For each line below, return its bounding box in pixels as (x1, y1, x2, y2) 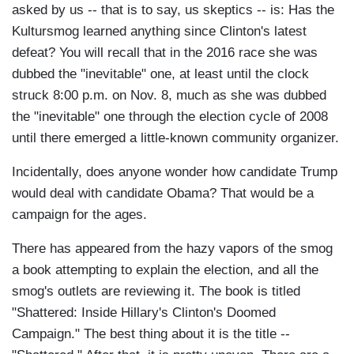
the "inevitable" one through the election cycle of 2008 (12, 109, 328, 125)
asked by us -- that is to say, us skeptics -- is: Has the (12, 2, 334, 18)
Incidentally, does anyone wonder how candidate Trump (12, 164, 337, 180)
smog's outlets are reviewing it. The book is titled (12, 284, 300, 299)
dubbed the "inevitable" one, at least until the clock (12, 66, 309, 82)
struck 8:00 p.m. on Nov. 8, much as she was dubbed (12, 88, 326, 104)
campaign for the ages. (12, 207, 147, 223)
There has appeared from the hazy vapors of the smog (12, 241, 333, 257)
